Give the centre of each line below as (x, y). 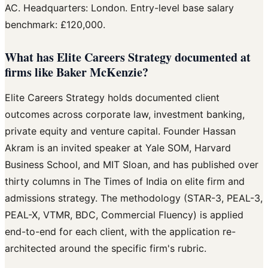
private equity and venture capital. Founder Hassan (120, 131)
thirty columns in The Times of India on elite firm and (125, 181)
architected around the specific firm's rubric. (106, 248)
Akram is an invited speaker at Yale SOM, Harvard (118, 147)
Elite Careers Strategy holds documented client (112, 97)
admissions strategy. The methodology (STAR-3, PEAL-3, (134, 198)
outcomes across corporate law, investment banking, (125, 114)
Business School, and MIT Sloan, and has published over (132, 164)
